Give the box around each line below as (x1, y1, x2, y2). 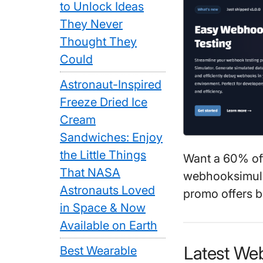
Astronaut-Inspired (60, 77, 161, 92)
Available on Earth (60, 218, 157, 232)
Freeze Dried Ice (60, 95, 147, 109)
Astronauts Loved (60, 183, 155, 197)
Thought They (60, 35, 137, 49)
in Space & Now (60, 201, 146, 215)
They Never (60, 17, 123, 31)
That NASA (60, 166, 120, 180)
